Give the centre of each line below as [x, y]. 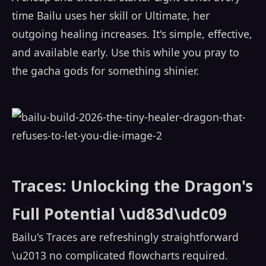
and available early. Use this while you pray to [126, 53]
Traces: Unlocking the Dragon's [132, 186]
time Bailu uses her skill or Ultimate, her [111, 16]
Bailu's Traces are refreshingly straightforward [125, 237]
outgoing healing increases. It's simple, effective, [132, 34]
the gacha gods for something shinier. [105, 71]
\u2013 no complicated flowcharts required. [120, 256]
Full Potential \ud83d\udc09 [119, 214]
